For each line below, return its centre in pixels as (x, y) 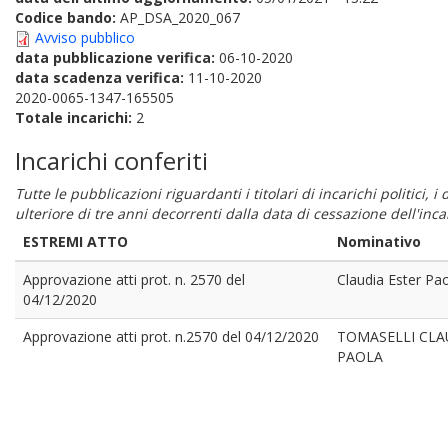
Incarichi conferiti (111, 160)
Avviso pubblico (85, 37)
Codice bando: (67, 17)
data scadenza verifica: (101, 77)
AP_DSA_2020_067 (180, 17)
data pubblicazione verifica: (117, 57)
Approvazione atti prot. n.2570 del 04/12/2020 (171, 336)
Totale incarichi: (75, 117)
